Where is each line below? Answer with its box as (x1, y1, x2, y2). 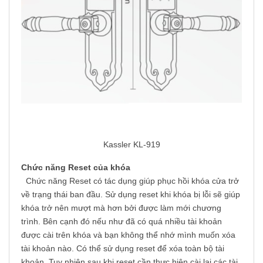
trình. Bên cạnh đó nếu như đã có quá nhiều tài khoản (21, 217, 222, 227)
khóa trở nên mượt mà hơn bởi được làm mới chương (21, 203, 221, 213)
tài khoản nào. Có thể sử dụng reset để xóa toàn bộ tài (21, 244, 224, 254)
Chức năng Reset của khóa (21, 163, 130, 173)
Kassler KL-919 (103, 140, 160, 150)
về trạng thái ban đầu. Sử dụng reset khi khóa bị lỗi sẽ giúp (21, 190, 240, 200)
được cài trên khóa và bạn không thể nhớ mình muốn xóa (21, 230, 235, 240)
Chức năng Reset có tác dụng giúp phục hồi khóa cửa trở (21, 176, 239, 186)
